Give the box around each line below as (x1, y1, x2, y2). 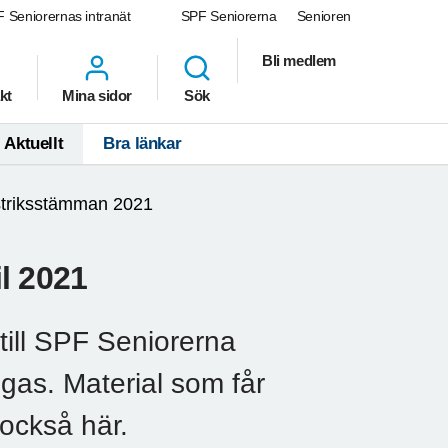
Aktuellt (4, 134, 64, 154)
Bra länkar (103, 134, 182, 154)
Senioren (296, 8, 351, 24)
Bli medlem (262, 52, 336, 69)
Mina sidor (62, 87, 132, 105)
